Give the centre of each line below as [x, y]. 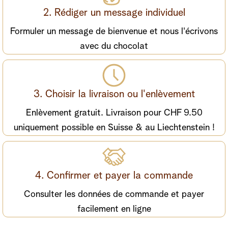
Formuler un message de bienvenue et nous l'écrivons [114, 32]
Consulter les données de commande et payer [114, 194]
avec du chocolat [114, 47]
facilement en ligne [114, 209]
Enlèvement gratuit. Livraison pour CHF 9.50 [114, 113]
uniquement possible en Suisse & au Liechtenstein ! [114, 127]
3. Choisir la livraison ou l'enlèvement [114, 94]
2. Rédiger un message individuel [114, 13]
